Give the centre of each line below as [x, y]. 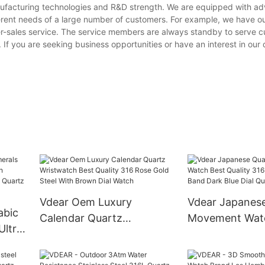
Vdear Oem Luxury [85, 202]
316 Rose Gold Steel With [102, 250]
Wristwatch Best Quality [99, 234]
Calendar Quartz [81, 218]
